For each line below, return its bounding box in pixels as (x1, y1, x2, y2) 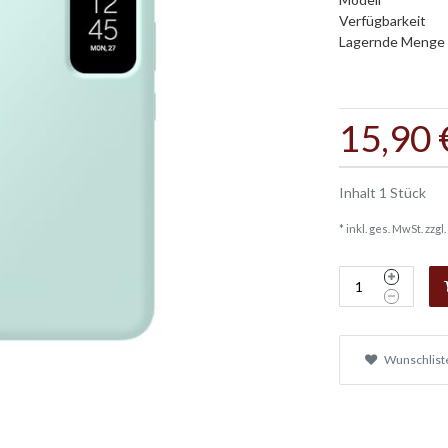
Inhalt (338, 184, 379, 201)
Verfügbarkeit (338, 12, 426, 29)
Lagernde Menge (338, 33, 445, 50)
